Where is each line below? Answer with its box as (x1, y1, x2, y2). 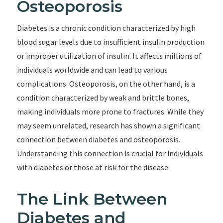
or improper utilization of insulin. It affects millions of (16, 51, 202, 61)
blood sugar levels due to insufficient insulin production (16, 37, 205, 47)
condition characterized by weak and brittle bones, (16, 93, 189, 103)
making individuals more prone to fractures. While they (16, 107, 204, 116)
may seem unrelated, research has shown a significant (16, 120, 200, 130)
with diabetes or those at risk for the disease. (16, 162, 170, 172)
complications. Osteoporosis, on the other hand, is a (16, 79, 195, 89)
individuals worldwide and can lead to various (16, 65, 168, 75)
